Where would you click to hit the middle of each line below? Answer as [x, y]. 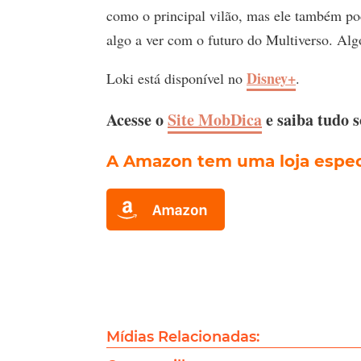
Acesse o [137, 119]
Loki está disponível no [176, 78]
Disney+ [271, 78]
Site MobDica [215, 119]
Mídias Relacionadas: [183, 336]
